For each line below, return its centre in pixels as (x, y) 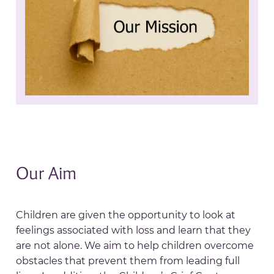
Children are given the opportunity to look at (126, 215)
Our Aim (46, 172)
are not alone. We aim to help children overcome (135, 245)
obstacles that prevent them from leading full (128, 261)
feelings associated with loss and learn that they (134, 230)
